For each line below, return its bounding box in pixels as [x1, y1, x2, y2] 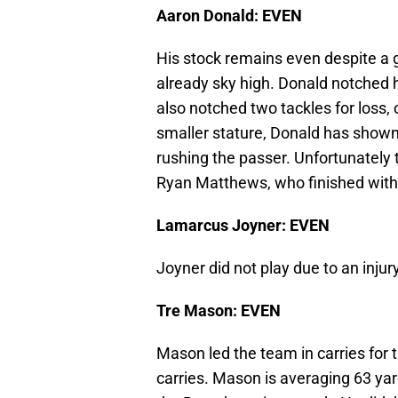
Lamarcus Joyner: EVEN [156, 216, 330, 235]
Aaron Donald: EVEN [156, 6, 302, 26]
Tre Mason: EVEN [156, 301, 281, 321]
